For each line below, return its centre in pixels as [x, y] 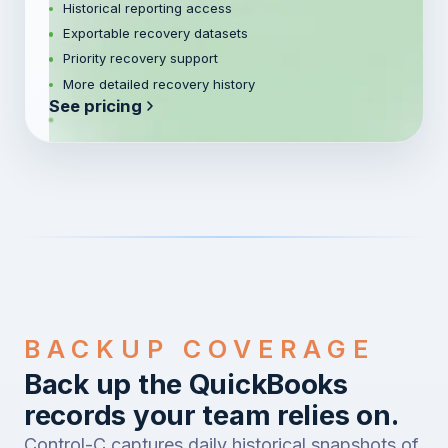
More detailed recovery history [158, 83]
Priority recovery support [140, 58]
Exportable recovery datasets [155, 32]
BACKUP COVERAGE [200, 348]
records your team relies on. [211, 414]
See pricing [95, 105]
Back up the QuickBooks [186, 383]
